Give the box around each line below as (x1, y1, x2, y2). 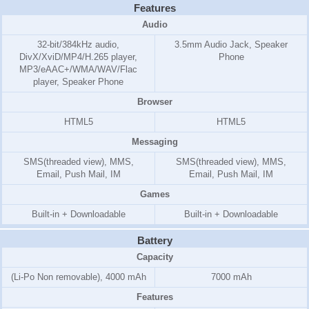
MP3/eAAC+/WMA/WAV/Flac (19, 64, 137, 75)
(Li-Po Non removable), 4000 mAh (10, 272, 146, 283)
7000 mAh (210, 272, 252, 283)
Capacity (136, 252, 173, 263)
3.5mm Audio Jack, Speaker (175, 39, 288, 50)
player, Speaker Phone (33, 77, 123, 88)
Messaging (131, 137, 178, 148)
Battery (137, 235, 172, 247)
